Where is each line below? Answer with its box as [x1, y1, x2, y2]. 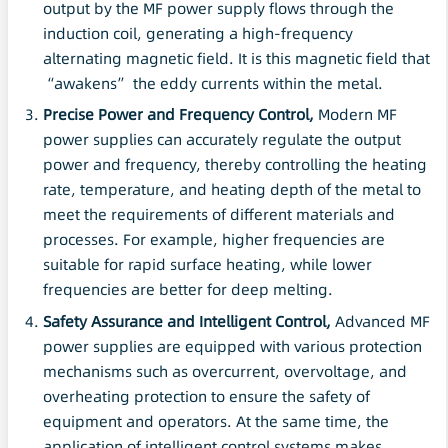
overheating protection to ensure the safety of [43, 385, 370, 407]
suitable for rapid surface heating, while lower [43, 254, 372, 276]
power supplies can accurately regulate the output [43, 129, 401, 151]
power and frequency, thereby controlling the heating [43, 154, 427, 176]
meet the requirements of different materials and [43, 204, 395, 226]
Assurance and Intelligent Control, [87, 310, 331, 332]
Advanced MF [331, 310, 430, 332]
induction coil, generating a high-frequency [43, 23, 353, 45]
